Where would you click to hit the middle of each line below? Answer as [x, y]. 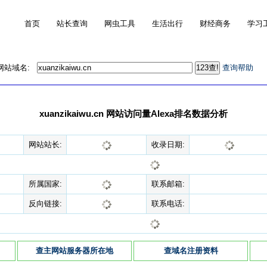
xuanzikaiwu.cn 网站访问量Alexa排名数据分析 [133, 114]
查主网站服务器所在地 [74, 251]
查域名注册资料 [191, 251]
